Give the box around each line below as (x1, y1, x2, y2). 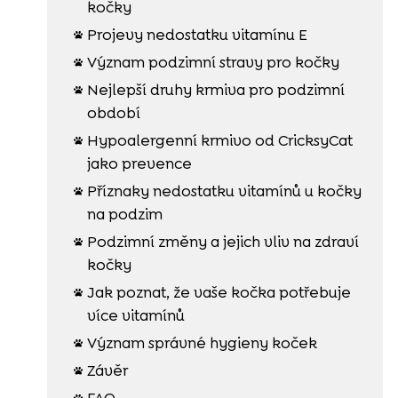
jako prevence (86, 153, 192, 173)
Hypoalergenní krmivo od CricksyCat (86, 130, 353, 150)
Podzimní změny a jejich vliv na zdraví (86, 231, 359, 251)
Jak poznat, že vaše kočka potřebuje (86, 282, 351, 302)
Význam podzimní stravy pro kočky (86, 52, 339, 72)
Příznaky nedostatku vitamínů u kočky (86, 180, 362, 201)
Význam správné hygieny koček (86, 332, 317, 353)
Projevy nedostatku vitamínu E (86, 24, 307, 44)
